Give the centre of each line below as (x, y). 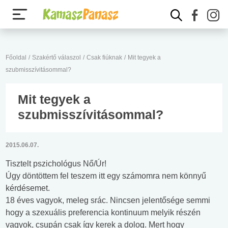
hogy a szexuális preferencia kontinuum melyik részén (103, 212)
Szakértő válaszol (56, 58)
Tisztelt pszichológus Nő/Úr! (56, 164)
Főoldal (16, 58)
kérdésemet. (28, 188)
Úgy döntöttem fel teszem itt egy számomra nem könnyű (106, 176)
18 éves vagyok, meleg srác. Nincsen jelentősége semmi (108, 200)
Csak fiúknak (104, 58)
